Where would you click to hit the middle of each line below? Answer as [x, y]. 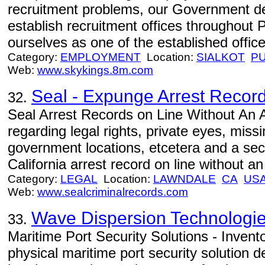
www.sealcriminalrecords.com [113, 192]
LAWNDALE [185, 179]
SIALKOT [221, 57]
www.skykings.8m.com [95, 70]
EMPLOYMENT [101, 57]
